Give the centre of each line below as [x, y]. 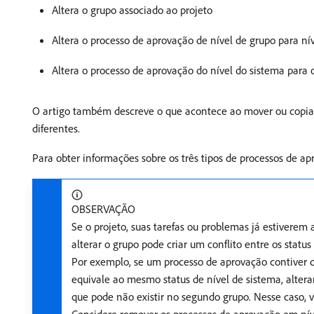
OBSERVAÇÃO [103, 209]
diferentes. [56, 128]
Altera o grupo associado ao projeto [132, 10]
